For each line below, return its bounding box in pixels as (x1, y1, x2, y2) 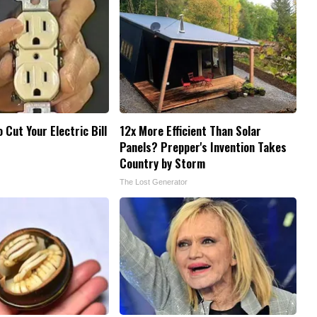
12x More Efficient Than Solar (120, 122, 261, 140)
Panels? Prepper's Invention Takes (120, 138, 287, 156)
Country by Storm (120, 154, 205, 173)
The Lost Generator (120, 178, 188, 187)
